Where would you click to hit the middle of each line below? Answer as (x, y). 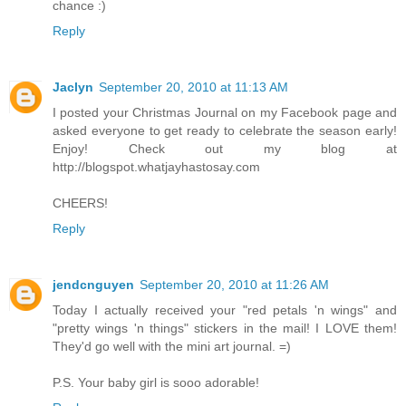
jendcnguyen (93, 285)
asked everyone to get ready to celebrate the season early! (225, 131)
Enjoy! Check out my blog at (225, 149)
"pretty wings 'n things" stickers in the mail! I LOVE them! (225, 329)
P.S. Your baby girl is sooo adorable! (156, 383)
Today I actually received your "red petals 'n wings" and (225, 310)
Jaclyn (73, 87)
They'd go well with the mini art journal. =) (172, 347)
